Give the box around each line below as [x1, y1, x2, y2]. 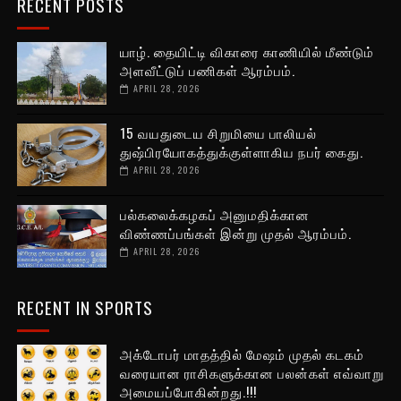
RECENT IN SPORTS [16, 294, 153, 320]
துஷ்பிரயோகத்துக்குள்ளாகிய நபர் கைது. [119, 141, 363, 162]
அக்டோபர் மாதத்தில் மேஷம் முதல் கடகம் [119, 344, 364, 364]
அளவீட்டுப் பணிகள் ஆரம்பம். [119, 60, 295, 81]
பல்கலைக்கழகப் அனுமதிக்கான [119, 204, 310, 225]
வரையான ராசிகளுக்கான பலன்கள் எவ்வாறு [119, 363, 384, 383]
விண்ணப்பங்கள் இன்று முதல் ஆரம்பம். [119, 223, 352, 243]
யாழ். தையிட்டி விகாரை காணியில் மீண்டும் [119, 41, 374, 62]
